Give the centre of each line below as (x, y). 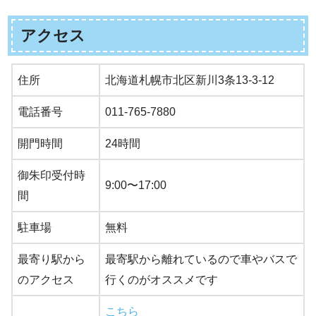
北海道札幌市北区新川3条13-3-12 (190, 80)
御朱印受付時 (51, 176)
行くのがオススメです (162, 280)
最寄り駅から (51, 260)
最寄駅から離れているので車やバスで (201, 260)
